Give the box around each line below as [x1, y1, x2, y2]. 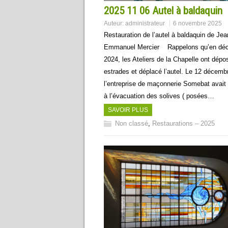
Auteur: [104, 19, 125, 27]
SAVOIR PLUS [108, 106, 148, 113]
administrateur [125, 19, 165, 27]
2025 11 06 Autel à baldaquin [104, 4, 222, 17]
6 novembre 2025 [173, 19, 222, 27]
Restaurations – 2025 [152, 119, 215, 127]
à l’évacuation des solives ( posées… [104, 92, 214, 100]
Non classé [115, 119, 148, 127]
